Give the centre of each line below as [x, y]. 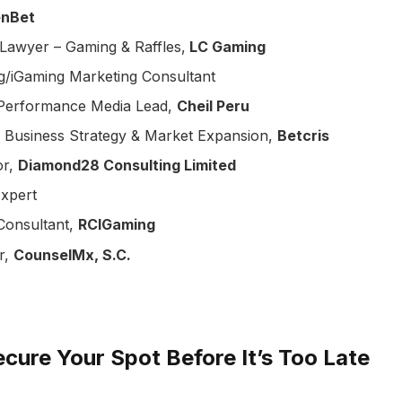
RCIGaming [116, 225]
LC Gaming [225, 47]
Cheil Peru [213, 106]
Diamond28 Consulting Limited [127, 166]
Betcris [303, 136]
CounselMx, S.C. [72, 254]
